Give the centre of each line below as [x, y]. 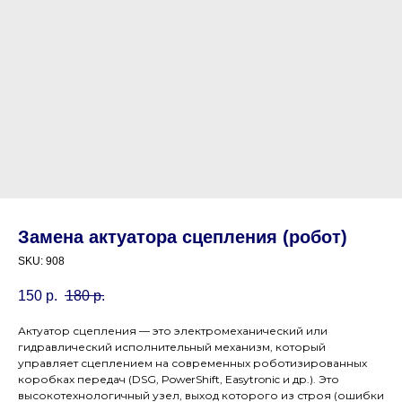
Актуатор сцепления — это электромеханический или [173, 331]
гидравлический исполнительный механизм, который [172, 347]
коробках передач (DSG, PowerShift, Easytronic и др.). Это [179, 380]
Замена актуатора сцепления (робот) [183, 237]
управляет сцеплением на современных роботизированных [192, 363]
